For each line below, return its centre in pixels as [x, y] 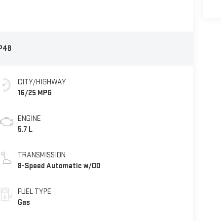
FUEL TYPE [34, 191]
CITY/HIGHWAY [42, 82]
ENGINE [29, 118]
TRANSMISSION [41, 155]
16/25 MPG [35, 93]
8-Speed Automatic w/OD [59, 166]
